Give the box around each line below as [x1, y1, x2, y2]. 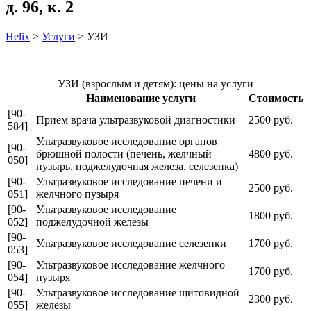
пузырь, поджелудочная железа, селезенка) [36, 160, 238, 172]
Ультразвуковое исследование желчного [36, 258, 225, 271]
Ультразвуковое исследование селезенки [36, 237, 226, 249]
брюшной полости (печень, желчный [36, 147, 212, 160]
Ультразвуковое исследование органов [36, 135, 217, 147]
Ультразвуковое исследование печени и [36, 175, 222, 187]
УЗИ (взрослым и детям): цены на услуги [58, 77, 253, 90]
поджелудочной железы [36, 215, 149, 228]
